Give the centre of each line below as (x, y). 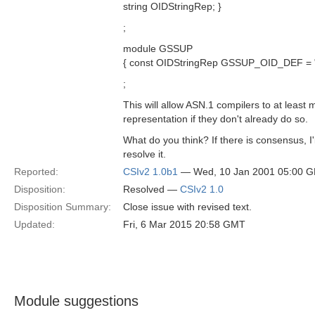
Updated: (34, 224)
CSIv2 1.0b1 (150, 172)
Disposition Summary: (63, 207)
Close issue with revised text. (187, 207)
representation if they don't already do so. (216, 119)
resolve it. (144, 154)
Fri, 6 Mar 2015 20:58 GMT (184, 224)
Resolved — (152, 189)
